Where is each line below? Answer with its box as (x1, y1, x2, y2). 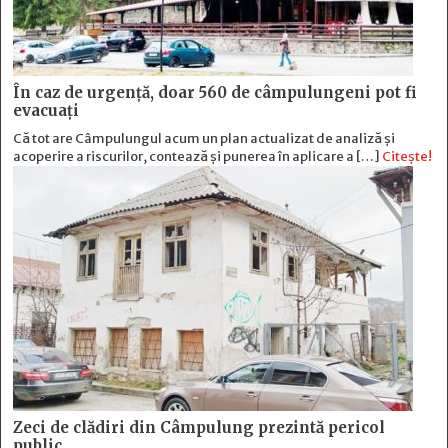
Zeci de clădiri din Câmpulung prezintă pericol (13, 418, 385, 438)
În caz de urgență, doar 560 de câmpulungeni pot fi (13, 83, 416, 103)
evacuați (13, 101, 79, 121)
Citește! (382, 148, 432, 166)
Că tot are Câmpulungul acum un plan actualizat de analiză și (13, 130, 395, 148)
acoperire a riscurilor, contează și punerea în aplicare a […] (13, 148, 382, 166)
